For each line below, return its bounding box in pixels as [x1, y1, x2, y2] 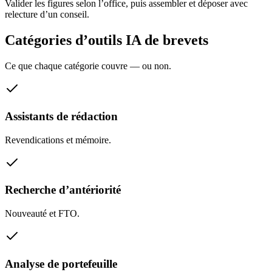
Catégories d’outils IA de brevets [5, 32, 208, 49]
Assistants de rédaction [5, 109, 118, 123]
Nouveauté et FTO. [5, 208, 80, 219]
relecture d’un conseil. [5, 9, 89, 20]
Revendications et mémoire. [5, 134, 111, 145]
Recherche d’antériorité [5, 183, 121, 197]
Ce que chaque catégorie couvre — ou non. [5, 61, 171, 72]
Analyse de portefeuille [5, 257, 117, 270]
